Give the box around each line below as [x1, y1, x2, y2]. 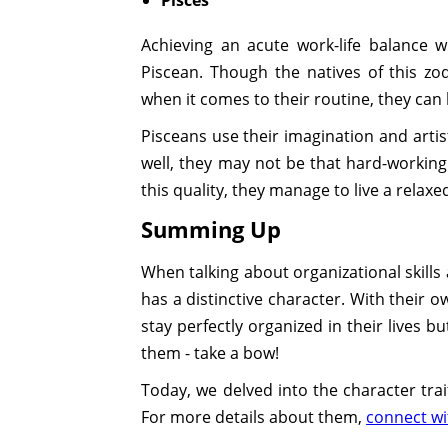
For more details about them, [141, 405, 367, 428]
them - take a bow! [141, 341, 280, 364]
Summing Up [141, 213, 282, 244]
